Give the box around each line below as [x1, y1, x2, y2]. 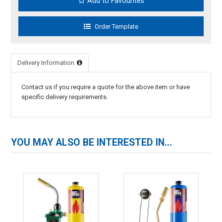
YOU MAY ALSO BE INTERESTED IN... [11, 136, 172, 148]
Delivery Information [17, 58, 75, 66]
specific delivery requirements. [21, 93, 109, 101]
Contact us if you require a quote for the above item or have [21, 83, 190, 91]
